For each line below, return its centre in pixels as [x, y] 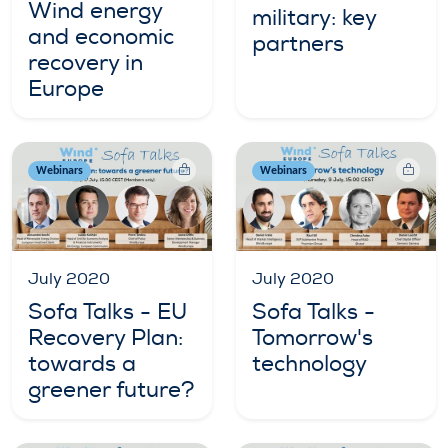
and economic [101, 37]
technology [309, 363]
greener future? [111, 389]
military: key [314, 17]
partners [298, 43]
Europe [66, 89]
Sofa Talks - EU [107, 311]
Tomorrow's [312, 337]
